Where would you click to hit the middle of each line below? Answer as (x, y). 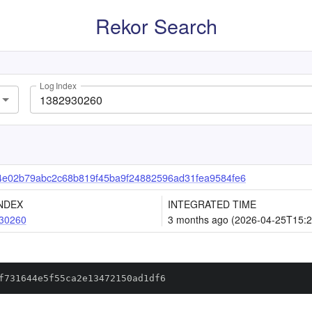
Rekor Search (156, 25)
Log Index (58, 86)
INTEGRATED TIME (212, 204)
